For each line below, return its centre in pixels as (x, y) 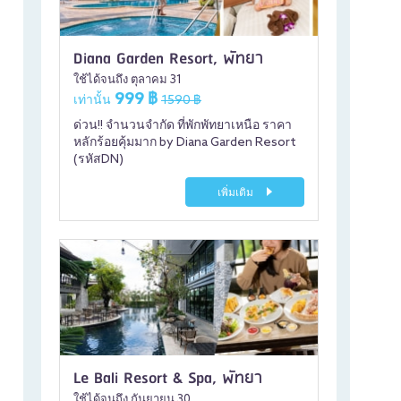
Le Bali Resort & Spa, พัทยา (168, 379)
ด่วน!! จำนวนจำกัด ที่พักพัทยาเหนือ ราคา (183, 126)
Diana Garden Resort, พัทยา (168, 60)
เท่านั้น (92, 101)
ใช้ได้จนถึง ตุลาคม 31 (128, 81)
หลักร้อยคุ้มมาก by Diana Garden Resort (185, 143)
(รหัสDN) (98, 160)
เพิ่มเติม (237, 194)
